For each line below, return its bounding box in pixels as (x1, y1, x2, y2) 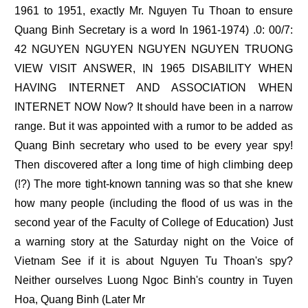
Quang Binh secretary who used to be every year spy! (14, 140, 293, 152)
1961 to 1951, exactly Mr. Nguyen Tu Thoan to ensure (14, 5, 293, 17)
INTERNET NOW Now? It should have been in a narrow (14, 101, 293, 113)
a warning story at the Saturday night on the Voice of (14, 236, 293, 248)
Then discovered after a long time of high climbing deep (14, 159, 293, 171)
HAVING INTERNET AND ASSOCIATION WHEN (14, 82, 293, 94)
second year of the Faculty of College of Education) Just (14, 217, 293, 229)
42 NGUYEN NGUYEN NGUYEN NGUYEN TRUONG (14, 43, 293, 56)
